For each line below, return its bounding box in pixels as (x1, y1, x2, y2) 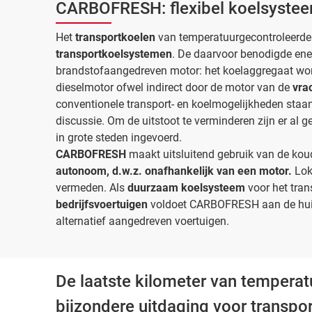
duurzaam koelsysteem (127, 181, 245, 194)
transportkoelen (75, 31, 158, 44)
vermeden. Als (56, 181, 127, 194)
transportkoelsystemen (56, 47, 172, 61)
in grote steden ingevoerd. (56, 131, 182, 144)
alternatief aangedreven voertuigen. (56, 214, 232, 228)
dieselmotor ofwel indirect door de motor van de (56, 81, 292, 94)
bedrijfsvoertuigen (56, 198, 150, 211)
